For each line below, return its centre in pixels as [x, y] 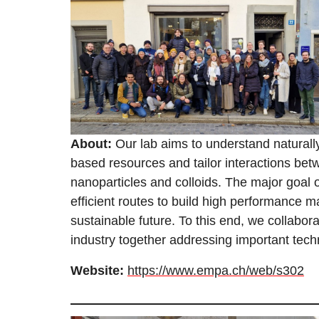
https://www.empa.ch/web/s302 [216, 271]
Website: [99, 271]
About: [91, 144]
